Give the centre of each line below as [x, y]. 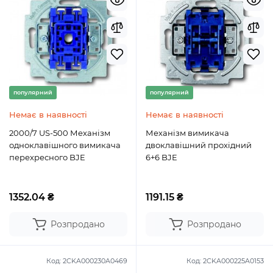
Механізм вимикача [187, 133]
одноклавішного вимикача [65, 145]
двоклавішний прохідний [199, 145]
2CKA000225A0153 [233, 261]
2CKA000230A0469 [95, 261]
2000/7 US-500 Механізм [60, 133]
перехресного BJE [47, 157]
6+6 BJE [161, 157]
